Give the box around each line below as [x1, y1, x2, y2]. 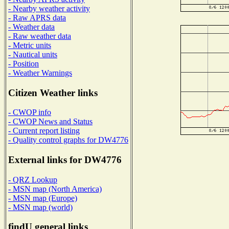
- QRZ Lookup [8, 175, 57, 184]
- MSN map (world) [8, 202, 73, 212]
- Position [8, 59, 39, 68]
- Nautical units [8, 50, 57, 59]
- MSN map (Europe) [8, 193, 77, 202]
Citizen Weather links [8, 87, 98, 98]
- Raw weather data [8, 31, 71, 40]
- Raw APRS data [8, 13, 66, 22]
